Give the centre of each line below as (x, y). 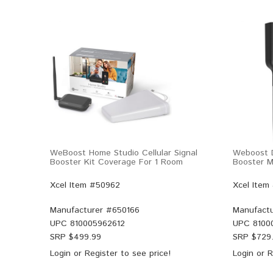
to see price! (144, 253)
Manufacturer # (81, 210)
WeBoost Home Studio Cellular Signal (124, 153)
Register (101, 253)
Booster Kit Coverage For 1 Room (116, 162)
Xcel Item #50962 (85, 185)
